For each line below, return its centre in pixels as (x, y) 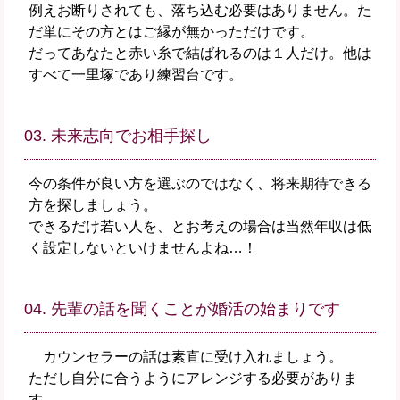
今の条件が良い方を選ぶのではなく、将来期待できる (200, 184)
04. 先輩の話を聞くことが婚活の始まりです (182, 309)
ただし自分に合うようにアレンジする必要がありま (192, 379)
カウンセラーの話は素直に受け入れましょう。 (185, 357)
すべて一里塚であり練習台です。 (135, 75)
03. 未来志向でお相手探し (117, 136)
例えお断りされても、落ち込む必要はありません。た (200, 11)
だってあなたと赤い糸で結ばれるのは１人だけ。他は (200, 54)
